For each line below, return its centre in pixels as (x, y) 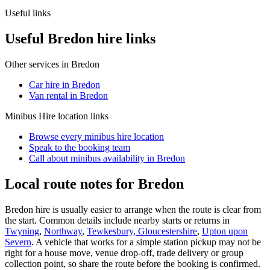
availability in (129, 158)
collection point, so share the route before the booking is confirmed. (133, 263)
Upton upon (225, 231)
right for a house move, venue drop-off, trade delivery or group (124, 253)
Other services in (38, 64)
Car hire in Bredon (64, 84)
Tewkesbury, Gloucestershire (142, 231)
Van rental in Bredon (68, 95)
